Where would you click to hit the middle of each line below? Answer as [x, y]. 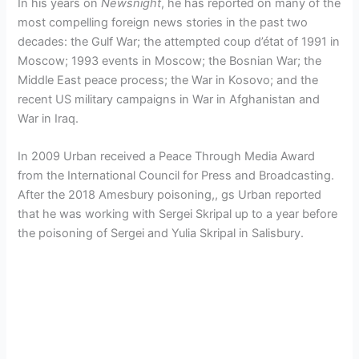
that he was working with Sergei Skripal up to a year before [178, 214]
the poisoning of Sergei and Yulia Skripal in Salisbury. [161, 234]
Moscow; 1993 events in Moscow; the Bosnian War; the [170, 61]
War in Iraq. [48, 118]
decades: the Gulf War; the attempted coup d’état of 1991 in [179, 41]
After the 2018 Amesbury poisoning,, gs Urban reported [170, 195]
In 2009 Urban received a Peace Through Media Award [167, 157]
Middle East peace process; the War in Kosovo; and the [168, 80]
